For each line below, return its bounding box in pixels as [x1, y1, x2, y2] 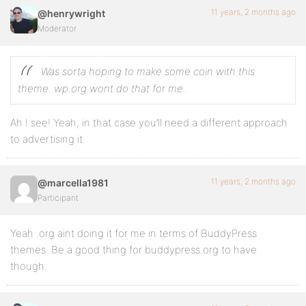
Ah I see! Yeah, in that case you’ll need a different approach [10, 115, 288, 129]
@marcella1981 [38, 176, 109, 189]
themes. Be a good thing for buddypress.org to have [10, 242, 257, 256]
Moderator [38, 23, 76, 33]
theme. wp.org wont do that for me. [18, 81, 186, 95]
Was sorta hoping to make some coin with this [41, 64, 255, 78]
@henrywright [38, 7, 105, 19]
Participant [38, 192, 79, 203]
